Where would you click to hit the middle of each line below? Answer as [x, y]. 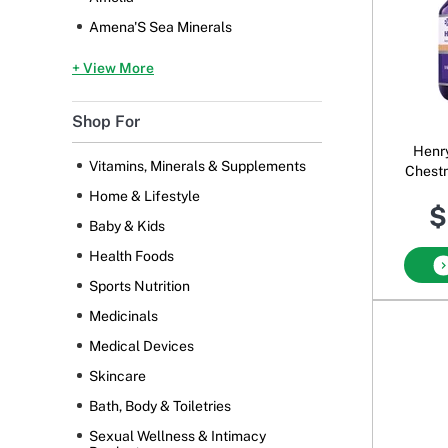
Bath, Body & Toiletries [160, 406]
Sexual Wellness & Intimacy [177, 436]
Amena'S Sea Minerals [160, 27]
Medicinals [123, 316]
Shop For [106, 122]
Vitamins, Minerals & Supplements [197, 166]
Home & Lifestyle [144, 196]
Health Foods [131, 256]
